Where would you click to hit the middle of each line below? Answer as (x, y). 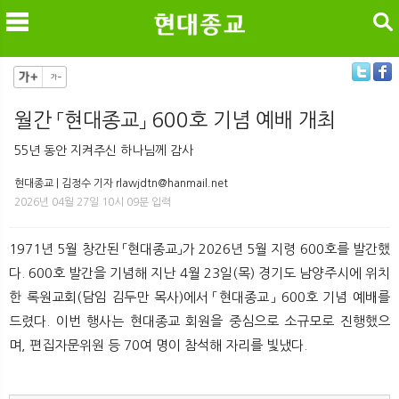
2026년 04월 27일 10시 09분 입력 (93, 202)
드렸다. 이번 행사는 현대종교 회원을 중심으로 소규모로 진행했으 (199, 321)
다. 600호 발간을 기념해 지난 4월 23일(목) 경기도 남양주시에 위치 (199, 273)
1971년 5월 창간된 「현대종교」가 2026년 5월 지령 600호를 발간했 (199, 248)
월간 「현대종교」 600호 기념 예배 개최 (175, 120)
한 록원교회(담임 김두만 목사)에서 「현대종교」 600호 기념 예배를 (199, 297)
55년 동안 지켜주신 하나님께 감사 (104, 150)
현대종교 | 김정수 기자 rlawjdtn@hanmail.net (121, 183)
